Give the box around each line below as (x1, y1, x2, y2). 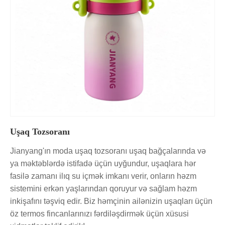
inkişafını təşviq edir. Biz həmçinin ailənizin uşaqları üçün (10, 197, 212, 206)
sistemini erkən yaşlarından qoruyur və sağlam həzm (10, 184, 197, 193)
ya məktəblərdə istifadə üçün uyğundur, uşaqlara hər (10, 159, 196, 168)
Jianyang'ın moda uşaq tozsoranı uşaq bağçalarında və (10, 147, 206, 156)
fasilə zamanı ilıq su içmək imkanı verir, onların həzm (10, 172, 196, 181)
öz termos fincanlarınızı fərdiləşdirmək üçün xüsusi (10, 209, 189, 218)
